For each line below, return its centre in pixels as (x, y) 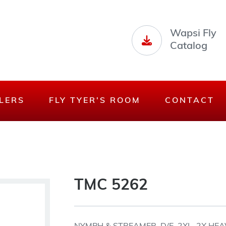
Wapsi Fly (193, 34)
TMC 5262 (111, 186)
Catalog (189, 46)
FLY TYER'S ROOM (95, 101)
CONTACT (190, 101)
